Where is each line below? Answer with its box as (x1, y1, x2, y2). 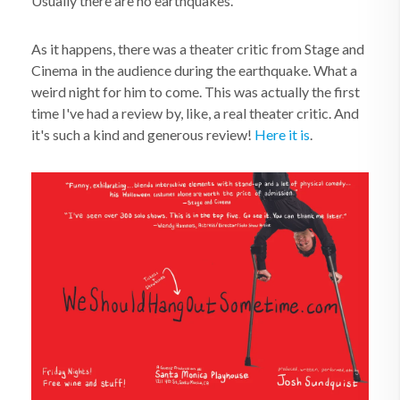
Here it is (254, 126, 310, 143)
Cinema (31, 62, 78, 79)
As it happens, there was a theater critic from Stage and (31, 40, 364, 57)
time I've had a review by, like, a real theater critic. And (31, 104, 359, 121)
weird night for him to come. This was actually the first (31, 83, 360, 100)
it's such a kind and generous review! (31, 126, 254, 143)
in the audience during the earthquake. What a (81, 62, 357, 79)
